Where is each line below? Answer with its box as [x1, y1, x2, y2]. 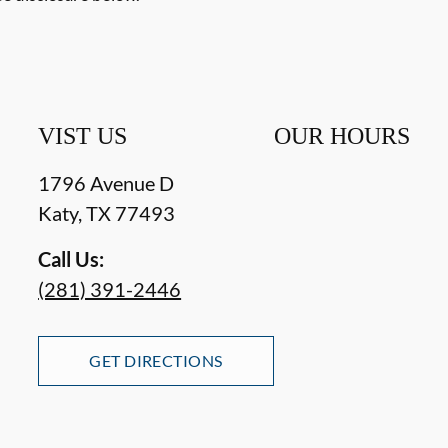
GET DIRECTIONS [89, 350, 223, 370]
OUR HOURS [273, 122, 410, 149]
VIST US [38, 122, 128, 149]
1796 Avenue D [38, 170, 175, 195]
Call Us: [38, 246, 105, 271]
